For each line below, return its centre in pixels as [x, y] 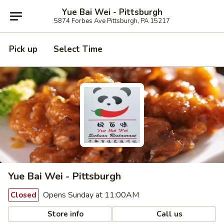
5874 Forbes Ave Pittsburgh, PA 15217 [112, 21]
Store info [65, 214]
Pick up [23, 49]
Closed [23, 195]
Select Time [78, 49]
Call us [169, 214]
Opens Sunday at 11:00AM [90, 195]
